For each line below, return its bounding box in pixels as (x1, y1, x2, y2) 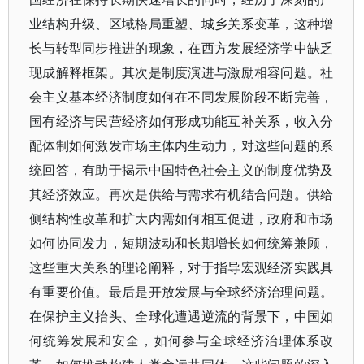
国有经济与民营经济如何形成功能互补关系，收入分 (29, 115, 334, 128)
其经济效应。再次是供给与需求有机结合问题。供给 (29, 188, 334, 201)
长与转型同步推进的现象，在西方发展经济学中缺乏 (29, 41, 334, 55)
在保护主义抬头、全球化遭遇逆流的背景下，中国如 (29, 310, 334, 323)
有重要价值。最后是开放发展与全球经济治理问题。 (29, 285, 334, 299)
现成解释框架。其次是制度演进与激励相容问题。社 (29, 66, 334, 80)
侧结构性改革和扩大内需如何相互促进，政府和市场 (29, 212, 334, 226)
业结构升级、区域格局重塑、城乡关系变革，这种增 (29, 17, 334, 31)
